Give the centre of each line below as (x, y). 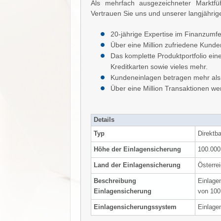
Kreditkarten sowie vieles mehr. (159, 67)
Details (104, 120)
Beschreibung (115, 181)
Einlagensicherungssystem (135, 207)
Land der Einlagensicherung (137, 166)
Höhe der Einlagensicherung (137, 150)
